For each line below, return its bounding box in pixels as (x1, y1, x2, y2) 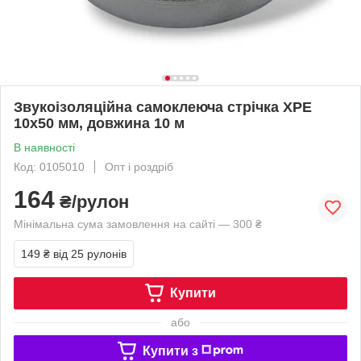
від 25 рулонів (53, 247, 127, 260)
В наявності (14, 140, 75, 154)
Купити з (142, 343, 198, 358)
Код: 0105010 (14, 160, 85, 173)
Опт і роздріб (105, 160, 173, 173)
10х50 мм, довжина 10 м (14, 114, 185, 131)
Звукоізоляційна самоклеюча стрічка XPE (14, 98, 312, 115)
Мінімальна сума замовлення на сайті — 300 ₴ (14, 217, 262, 230)
